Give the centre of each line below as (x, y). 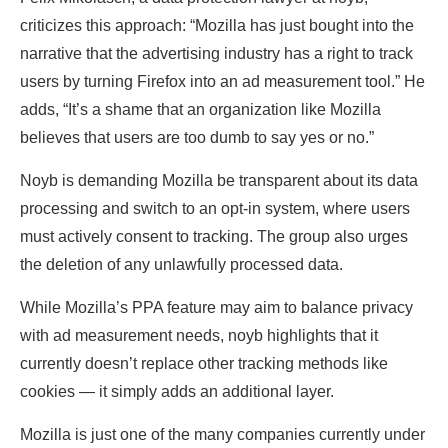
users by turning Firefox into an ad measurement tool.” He (222, 82)
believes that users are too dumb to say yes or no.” (197, 138)
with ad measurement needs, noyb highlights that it (199, 336)
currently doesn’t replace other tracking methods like (204, 364)
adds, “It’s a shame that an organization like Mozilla (200, 110)
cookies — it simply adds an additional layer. (177, 392)
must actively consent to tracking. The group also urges (214, 237)
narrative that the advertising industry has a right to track (216, 54)
